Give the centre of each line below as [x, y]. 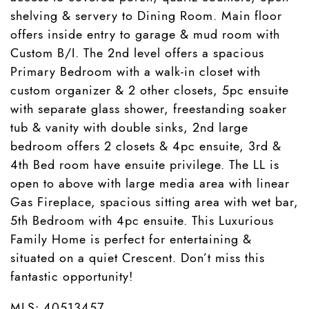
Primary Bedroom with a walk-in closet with [136, 71]
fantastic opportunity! [72, 276]
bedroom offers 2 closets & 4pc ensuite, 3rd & [146, 146]
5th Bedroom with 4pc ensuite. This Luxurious [142, 220]
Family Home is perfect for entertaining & [131, 239]
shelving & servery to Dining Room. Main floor [146, 16]
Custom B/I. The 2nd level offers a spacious [137, 53]
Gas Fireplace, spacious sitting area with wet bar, [154, 202]
